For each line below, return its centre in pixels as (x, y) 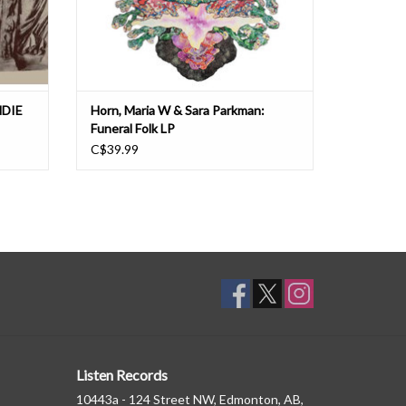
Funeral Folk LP (132, 129)
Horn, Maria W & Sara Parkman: (177, 111)
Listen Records (121, 375)
